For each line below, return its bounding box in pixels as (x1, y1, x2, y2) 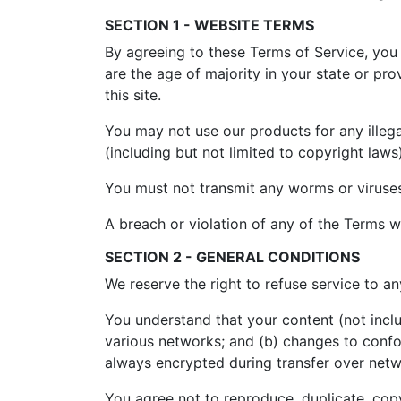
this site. (105, 86, 161, 104)
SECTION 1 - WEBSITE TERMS (105, 16, 314, 34)
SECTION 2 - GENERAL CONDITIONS (105, 248, 360, 266)
